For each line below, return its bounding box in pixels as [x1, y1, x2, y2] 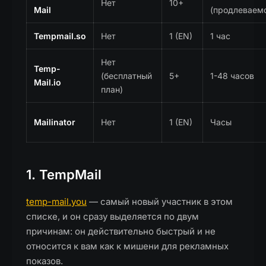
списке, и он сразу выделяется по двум [26, 211, 199, 222]
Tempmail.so [34, 31, 86, 41]
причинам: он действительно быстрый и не [26, 226, 216, 237]
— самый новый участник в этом [87, 196, 233, 207]
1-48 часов [210, 71, 254, 81]
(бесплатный [101, 71, 152, 81]
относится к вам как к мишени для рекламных [26, 240, 229, 252]
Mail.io [34, 77, 61, 87]
